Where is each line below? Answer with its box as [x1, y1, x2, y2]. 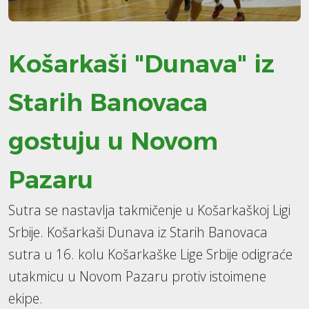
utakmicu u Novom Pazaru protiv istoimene [8, 267, 266, 286]
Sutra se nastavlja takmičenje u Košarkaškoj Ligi [8, 201, 290, 220]
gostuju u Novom [8, 126, 218, 157]
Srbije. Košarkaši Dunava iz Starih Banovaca [8, 223, 268, 242]
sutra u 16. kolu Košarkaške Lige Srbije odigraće [8, 245, 292, 264]
